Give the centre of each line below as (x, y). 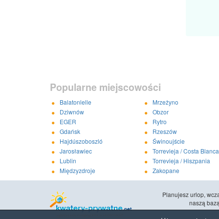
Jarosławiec (76, 151)
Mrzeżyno (165, 102)
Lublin (68, 160)
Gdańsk (70, 131)
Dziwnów (72, 111)
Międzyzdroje (77, 170)
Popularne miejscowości (105, 87)
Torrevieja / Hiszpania (181, 160)
